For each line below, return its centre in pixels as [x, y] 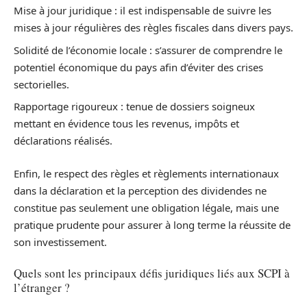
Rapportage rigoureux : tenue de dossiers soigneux [134, 107]
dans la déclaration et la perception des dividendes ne [140, 190]
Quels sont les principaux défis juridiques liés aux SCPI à [152, 273]
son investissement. [60, 242]
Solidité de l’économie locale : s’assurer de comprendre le [148, 50]
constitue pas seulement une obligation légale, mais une [146, 207]
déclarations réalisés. [63, 141]
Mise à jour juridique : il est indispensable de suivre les [143, 11]
